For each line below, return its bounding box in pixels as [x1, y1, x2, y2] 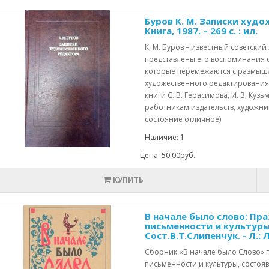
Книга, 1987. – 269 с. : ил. [144, 25, 258, 37]
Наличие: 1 [144, 132, 184, 142]
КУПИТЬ [112, 175, 144, 185]
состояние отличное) [144, 114, 221, 124]
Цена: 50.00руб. [139, 150, 195, 160]
